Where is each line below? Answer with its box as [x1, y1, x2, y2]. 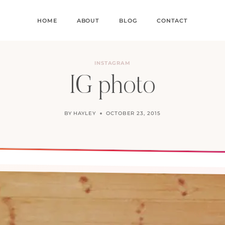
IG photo [69, 74, 156, 99]
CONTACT [157, 17, 188, 24]
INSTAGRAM [94, 60, 131, 66]
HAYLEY [73, 110, 96, 117]
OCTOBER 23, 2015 [105, 110, 161, 117]
